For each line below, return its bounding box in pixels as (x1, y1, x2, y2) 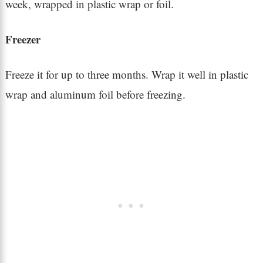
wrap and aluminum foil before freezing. (5, 87, 186, 102)
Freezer (5, 31, 41, 48)
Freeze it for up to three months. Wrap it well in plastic (5, 67, 248, 82)
